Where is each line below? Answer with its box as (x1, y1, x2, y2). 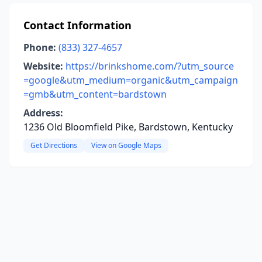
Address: (23, 106, 63, 119)
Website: (23, 60, 63, 73)
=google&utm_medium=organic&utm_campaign (23, 74, 238, 87)
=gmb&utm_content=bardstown (23, 88, 167, 101)
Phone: (23, 41, 56, 54)
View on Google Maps (91, 140, 161, 150)
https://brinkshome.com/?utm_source (65, 60, 234, 73)
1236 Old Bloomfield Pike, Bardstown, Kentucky (23, 120, 233, 133)
